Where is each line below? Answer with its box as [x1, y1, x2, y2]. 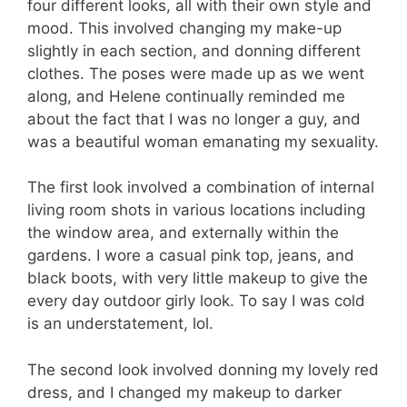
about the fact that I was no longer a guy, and [27, 109, 361, 128]
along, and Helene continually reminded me [27, 86, 345, 105]
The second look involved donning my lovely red [27, 360, 379, 379]
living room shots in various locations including [27, 201, 365, 219]
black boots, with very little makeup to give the [27, 269, 368, 287]
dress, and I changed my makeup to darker [27, 382, 342, 402]
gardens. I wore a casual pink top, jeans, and [27, 246, 354, 264]
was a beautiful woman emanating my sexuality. [27, 132, 379, 151]
